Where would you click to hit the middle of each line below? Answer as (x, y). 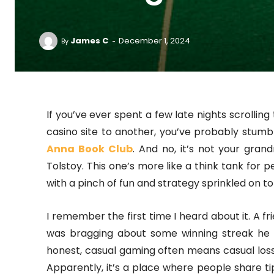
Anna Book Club (90, 149)
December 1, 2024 (154, 41)
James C (89, 40)
